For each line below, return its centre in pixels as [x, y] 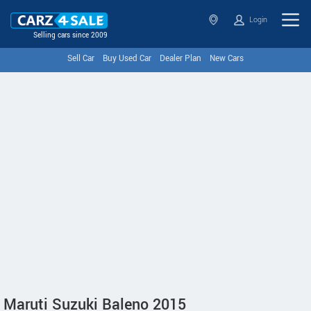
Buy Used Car [127, 59]
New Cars [227, 59]
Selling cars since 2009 [70, 35]
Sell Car [81, 59]
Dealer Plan [180, 59]
